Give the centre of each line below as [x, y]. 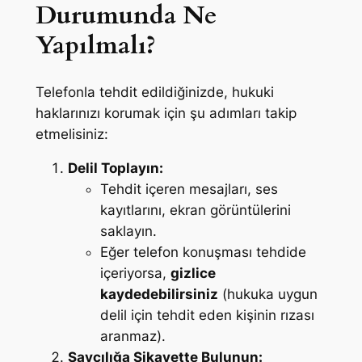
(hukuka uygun [267, 295]
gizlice [193, 274]
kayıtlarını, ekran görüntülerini [195, 210]
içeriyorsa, [135, 274]
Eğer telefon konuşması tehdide [203, 253]
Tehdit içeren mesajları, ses [189, 189]
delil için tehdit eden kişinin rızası [207, 316]
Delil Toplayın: [115, 168]
